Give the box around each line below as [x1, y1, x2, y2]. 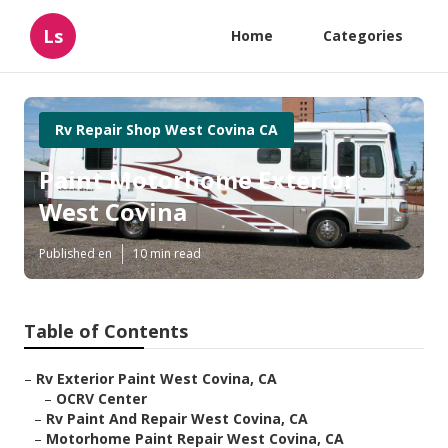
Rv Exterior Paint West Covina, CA [36, 369, 277, 389]
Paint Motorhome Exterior [39, 163, 355, 197]
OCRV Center [56, 389, 147, 409]
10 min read [133, 245, 201, 263]
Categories [323, 26, 403, 45]
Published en [39, 245, 112, 263]
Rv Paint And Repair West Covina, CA [46, 409, 308, 429]
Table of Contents [24, 319, 188, 344]
